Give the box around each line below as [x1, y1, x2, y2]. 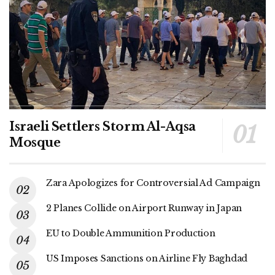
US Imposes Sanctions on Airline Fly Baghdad [46, 252, 252, 264]
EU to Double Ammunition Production [46, 227, 215, 239]
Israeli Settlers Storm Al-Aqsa [9, 118, 196, 134]
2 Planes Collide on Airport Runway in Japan [46, 202, 242, 214]
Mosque [9, 134, 61, 150]
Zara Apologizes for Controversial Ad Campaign [46, 177, 260, 188]
